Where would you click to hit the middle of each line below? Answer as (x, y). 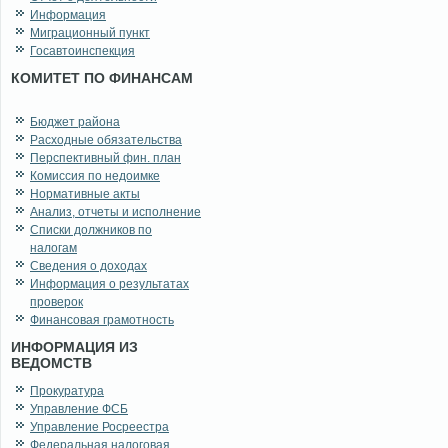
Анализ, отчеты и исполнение (115, 212)
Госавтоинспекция (82, 51)
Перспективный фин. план (105, 158)
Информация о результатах (109, 284)
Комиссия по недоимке (95, 176)
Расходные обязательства (106, 140)
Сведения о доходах (88, 266)
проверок (56, 302)
